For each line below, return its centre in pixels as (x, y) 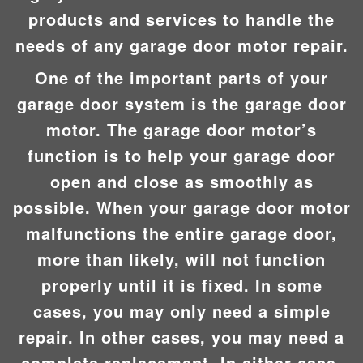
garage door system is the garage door (181, 103)
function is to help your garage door (181, 155)
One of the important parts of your (181, 77)
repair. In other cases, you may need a (181, 336)
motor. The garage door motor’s (181, 129)
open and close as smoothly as (181, 181)
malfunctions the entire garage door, (181, 233)
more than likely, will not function (181, 258)
